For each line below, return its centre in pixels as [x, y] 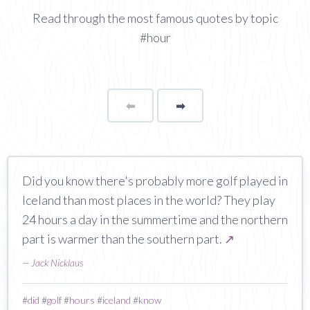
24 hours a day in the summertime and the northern [155, 219]
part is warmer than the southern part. [123, 238]
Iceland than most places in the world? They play [149, 200]
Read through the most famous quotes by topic [155, 18]
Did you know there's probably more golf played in [155, 180]
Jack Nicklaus [57, 262]
